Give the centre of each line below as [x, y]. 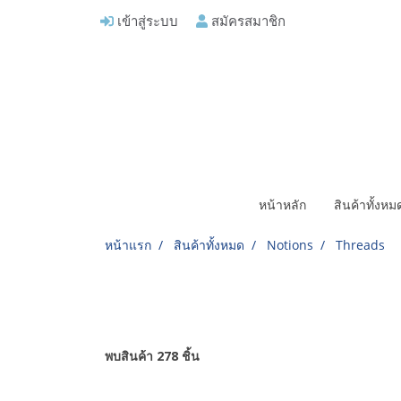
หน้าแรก [128, 245]
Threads [360, 245]
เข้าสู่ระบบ [146, 21]
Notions [290, 245]
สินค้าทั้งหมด [209, 245]
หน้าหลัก [282, 205]
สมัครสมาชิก [247, 21]
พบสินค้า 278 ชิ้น [152, 356]
